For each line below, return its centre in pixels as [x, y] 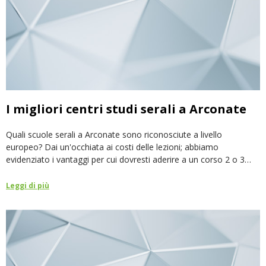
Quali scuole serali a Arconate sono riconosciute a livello [114, 135]
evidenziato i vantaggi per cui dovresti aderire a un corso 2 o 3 [125, 160]
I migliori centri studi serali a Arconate [126, 109]
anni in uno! [28, 172]
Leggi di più [28, 186]
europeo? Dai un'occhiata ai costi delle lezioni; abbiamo [112, 147]
